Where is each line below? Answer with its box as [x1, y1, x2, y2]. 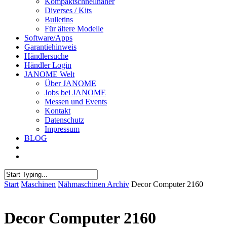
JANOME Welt [24, 70, 74, 79]
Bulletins [45, 15, 73, 24]
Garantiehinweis [24, 43, 77, 51]
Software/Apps [24, 33, 72, 42]
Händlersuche [24, 52, 68, 60]
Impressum [45, 125, 80, 133]
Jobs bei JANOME [45, 88, 106, 97]
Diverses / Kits [45, 6, 92, 15]
